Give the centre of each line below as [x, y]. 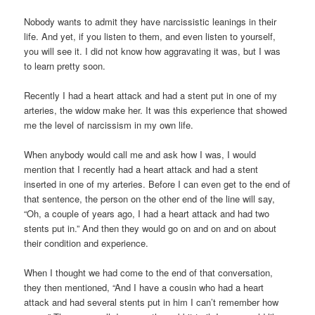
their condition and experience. [86, 243]
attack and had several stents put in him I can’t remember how [152, 302]
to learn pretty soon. [65, 65]
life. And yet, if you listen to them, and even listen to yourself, [150, 36]
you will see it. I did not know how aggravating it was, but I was [153, 51]
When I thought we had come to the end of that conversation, [149, 273]
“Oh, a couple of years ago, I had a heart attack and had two [147, 214]
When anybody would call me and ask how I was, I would [140, 155]
